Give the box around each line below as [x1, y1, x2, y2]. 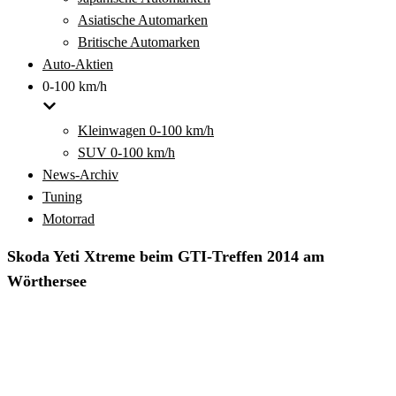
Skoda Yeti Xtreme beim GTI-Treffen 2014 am [7, 247, 324, 265]
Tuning [42, 189, 82, 204]
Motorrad [42, 211, 95, 226]
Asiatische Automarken [78, 12, 208, 27]
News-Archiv [42, 167, 118, 182]
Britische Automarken [78, 34, 200, 49]
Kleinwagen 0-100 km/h [78, 123, 214, 138]
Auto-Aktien [42, 57, 113, 72]
